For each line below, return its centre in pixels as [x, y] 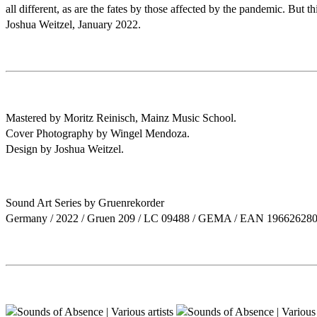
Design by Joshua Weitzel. [65, 149]
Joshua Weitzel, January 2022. [73, 24]
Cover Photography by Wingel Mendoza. [98, 133]
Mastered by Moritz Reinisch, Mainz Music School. [121, 118]
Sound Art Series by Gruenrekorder [85, 203]
